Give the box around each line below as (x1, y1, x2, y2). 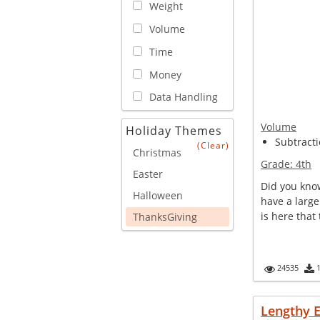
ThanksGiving (133, 210, 197, 224)
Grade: (261, 157, 296, 171)
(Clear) (197, 139, 230, 152)
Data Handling (149, 90, 218, 104)
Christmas (133, 146, 181, 160)
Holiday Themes (126, 123, 222, 139)
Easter (133, 167, 163, 181)
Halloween (133, 189, 183, 203)
